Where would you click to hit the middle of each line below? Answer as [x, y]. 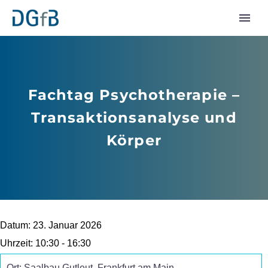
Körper [134, 140]
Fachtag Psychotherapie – [134, 95]
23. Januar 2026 [67, 225]
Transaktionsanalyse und [134, 118]
